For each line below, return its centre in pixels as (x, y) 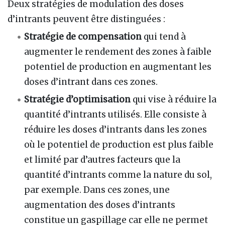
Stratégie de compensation (83, 36)
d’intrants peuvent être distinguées (84, 19)
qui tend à (164, 36)
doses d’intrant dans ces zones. (91, 82)
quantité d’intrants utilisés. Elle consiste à (116, 114)
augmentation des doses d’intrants (100, 205)
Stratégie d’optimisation (78, 99)
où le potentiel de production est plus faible (119, 144)
